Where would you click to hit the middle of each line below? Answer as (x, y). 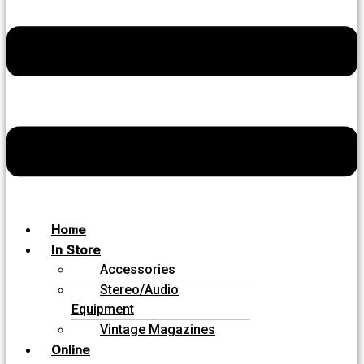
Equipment (103, 309)
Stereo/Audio (139, 289)
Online (71, 349)
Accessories (138, 269)
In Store (76, 249)
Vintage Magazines (158, 329)
